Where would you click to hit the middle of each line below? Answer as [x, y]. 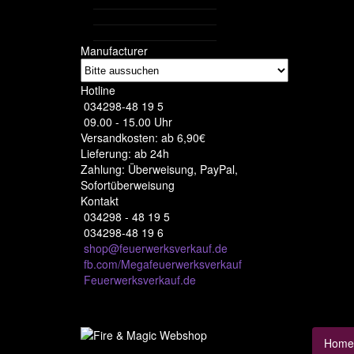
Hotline [98, 90]
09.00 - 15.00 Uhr [126, 122]
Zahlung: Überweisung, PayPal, [159, 169]
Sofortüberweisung [128, 185]
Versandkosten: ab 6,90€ [143, 137]
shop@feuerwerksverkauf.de [156, 248]
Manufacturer [114, 51]
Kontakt [100, 201]
